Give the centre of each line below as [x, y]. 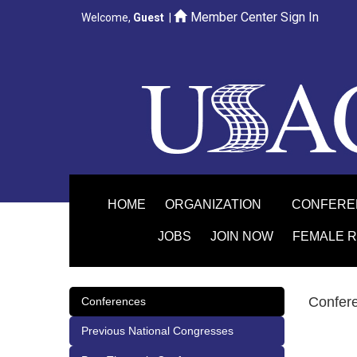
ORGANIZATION [214, 204]
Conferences [114, 301]
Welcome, [107, 18]
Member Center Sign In [255, 17]
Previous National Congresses [157, 331]
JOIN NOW [242, 236]
